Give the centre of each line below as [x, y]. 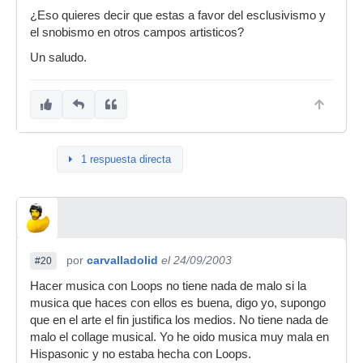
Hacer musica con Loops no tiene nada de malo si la [168, 286]
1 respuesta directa [126, 159]
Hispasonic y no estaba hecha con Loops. [141, 354]
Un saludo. [58, 58]
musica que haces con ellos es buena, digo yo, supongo [178, 303]
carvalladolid [122, 260]
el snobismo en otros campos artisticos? [137, 32]
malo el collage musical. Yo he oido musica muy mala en [179, 337]
